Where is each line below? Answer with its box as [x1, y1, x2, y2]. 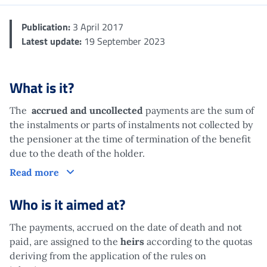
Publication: [21, 19, 70, 34]
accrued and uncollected [32, 104, 143, 116]
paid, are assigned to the [10, 235, 120, 247]
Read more [10, 166, 61, 178]
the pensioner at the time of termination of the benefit [10, 132, 251, 145]
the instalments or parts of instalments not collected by [10, 118, 253, 131]
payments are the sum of [143, 104, 254, 116]
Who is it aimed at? [10, 193, 125, 215]
